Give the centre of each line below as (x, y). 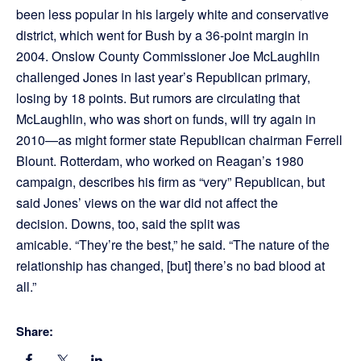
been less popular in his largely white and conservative (172, 15)
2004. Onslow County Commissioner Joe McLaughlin (168, 56)
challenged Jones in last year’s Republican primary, (163, 77)
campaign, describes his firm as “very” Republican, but (170, 182)
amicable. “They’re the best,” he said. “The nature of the (173, 245)
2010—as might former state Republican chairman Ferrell (179, 140)
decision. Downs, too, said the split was (128, 224)
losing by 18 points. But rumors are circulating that (158, 98)
